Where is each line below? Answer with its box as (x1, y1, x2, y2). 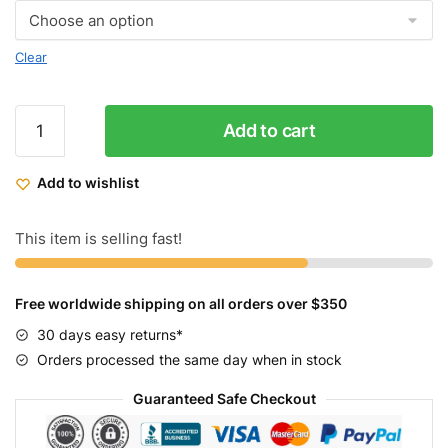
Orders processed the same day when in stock (37, 351, 342, 369)
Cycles (14, 130, 62, 150)
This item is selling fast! (15, 229, 182, 249)
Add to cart (222, 120, 316, 142)
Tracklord (14, 154, 81, 174)
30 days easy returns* (37, 326, 183, 344)
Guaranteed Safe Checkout (132, 390, 316, 408)
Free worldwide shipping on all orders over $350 (15, 295, 347, 313)
